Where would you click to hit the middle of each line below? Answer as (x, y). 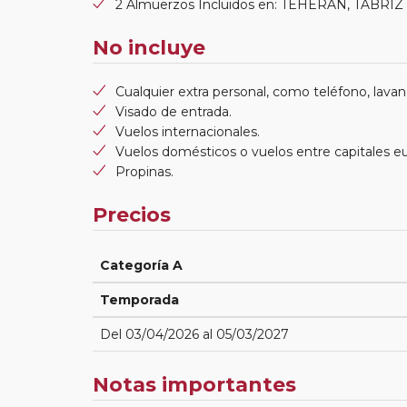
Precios (132, 214)
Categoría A (141, 265)
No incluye (149, 47)
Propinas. (144, 171)
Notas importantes (194, 384)
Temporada (139, 299)
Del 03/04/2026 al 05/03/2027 (194, 334)
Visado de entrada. (174, 111)
